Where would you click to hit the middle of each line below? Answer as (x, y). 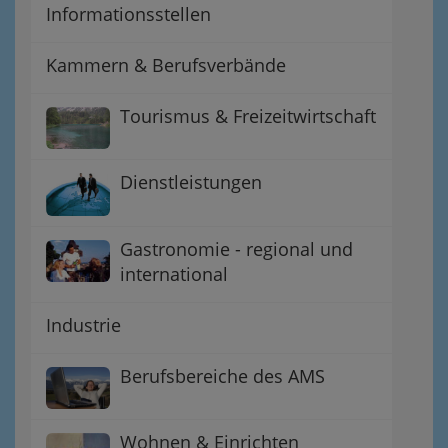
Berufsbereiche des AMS (222, 375)
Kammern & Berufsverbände (166, 64)
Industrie (83, 324)
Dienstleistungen (191, 182)
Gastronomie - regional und (236, 248)
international (174, 273)
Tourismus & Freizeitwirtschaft (248, 115)
